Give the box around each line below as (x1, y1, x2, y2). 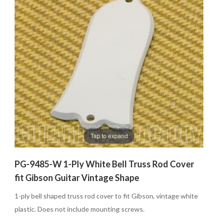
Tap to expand (90, 131, 128, 140)
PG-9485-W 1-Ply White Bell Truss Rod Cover (15, 158, 194, 169)
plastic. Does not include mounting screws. (15, 204, 145, 213)
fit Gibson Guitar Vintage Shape (15, 172, 139, 183)
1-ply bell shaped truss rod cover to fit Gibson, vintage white (15, 191, 198, 200)
